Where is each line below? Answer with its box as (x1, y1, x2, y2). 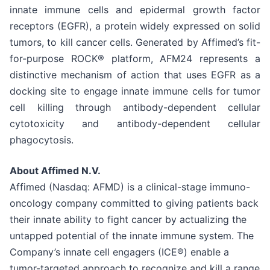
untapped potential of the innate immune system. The (10, 230, 254, 242)
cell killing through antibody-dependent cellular (10, 101, 260, 114)
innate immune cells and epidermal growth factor (10, 4, 260, 16)
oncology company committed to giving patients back (10, 197, 259, 210)
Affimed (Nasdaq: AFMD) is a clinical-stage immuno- (10, 181, 250, 193)
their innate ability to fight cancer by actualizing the (10, 213, 246, 226)
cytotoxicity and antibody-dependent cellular (10, 118, 260, 130)
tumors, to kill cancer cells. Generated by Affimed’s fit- (10, 36, 260, 49)
